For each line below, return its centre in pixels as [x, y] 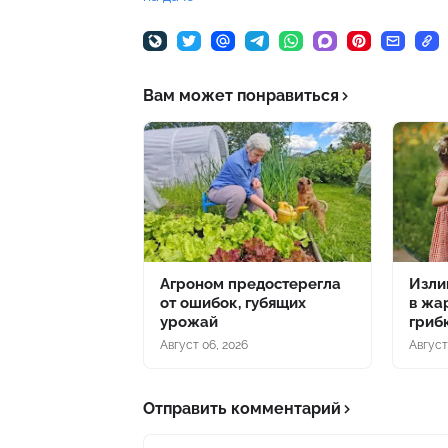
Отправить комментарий [242, 408]
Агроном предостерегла [250, 283]
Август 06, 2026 [204, 344]
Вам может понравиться [241, 95]
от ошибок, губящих [233, 302]
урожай [189, 321]
